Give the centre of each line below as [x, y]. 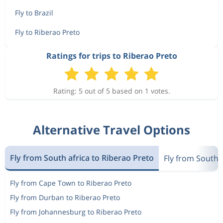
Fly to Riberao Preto [47, 32]
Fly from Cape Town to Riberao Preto [71, 183]
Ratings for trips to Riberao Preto [111, 56]
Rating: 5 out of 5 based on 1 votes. [111, 91]
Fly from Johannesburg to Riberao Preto [76, 212]
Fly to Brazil [34, 13]
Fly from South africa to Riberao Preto [82, 158]
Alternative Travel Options [111, 130]
